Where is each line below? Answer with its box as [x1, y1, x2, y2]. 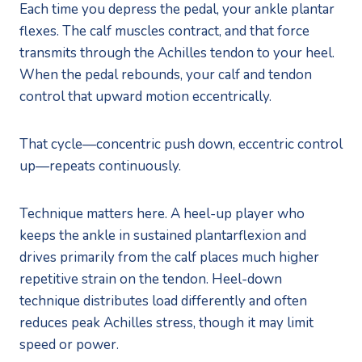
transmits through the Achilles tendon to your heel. [19, 43, 335, 62]
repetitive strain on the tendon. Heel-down [19, 269, 282, 288]
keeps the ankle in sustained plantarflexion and [19, 225, 306, 245]
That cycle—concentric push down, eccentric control [19, 134, 343, 154]
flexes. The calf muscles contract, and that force [19, 21, 309, 40]
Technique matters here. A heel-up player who [19, 204, 305, 223]
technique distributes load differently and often [19, 291, 307, 310]
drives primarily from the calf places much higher [19, 247, 319, 267]
